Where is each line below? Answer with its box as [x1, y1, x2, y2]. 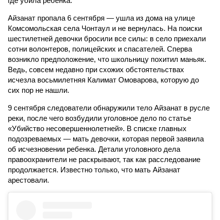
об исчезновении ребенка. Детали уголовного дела [8, 145, 180, 153]
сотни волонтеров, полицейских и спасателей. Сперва [8, 45, 192, 53]
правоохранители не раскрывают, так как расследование [8, 155, 200, 164]
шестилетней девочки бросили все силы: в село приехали [8, 34, 206, 43]
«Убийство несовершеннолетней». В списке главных [8, 124, 187, 133]
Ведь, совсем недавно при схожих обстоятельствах [8, 65, 184, 74]
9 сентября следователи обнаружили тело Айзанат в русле [8, 104, 210, 112]
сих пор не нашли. [8, 86, 69, 94]
